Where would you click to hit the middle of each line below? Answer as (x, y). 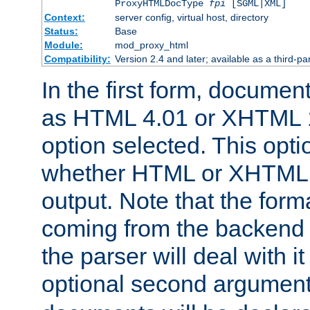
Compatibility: (77, 58)
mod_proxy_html (151, 45)
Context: (64, 17)
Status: (61, 31)
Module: (63, 45)
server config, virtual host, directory (191, 17)
